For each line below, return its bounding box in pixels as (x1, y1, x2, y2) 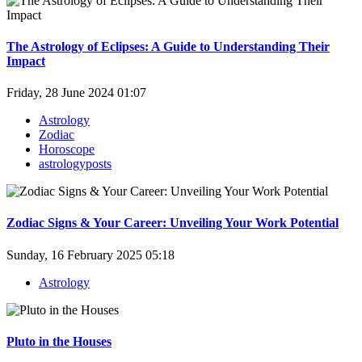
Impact (6, 53, 45, 68)
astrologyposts (39, 157, 112, 171)
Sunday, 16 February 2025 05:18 (6, 247, 175, 262)
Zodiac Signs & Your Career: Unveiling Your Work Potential (6, 216, 339, 230)
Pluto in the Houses (6, 334, 112, 348)
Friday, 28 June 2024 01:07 (6, 86, 146, 100)
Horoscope (39, 142, 95, 157)
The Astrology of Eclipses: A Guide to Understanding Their (6, 39, 330, 53)
